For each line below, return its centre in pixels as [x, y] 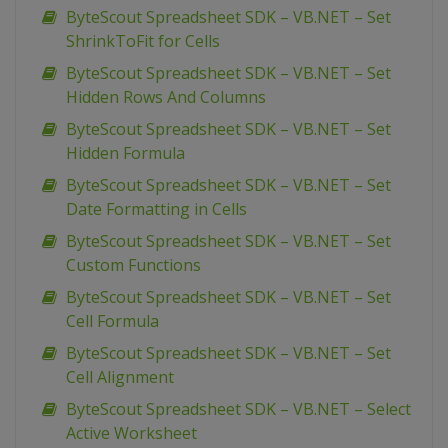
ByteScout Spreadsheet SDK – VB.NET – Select [238, 409]
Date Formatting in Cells [156, 209]
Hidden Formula [125, 153]
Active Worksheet [131, 433]
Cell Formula [112, 321]
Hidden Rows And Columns [166, 97]
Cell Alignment [120, 377]
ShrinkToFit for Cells [143, 41]
